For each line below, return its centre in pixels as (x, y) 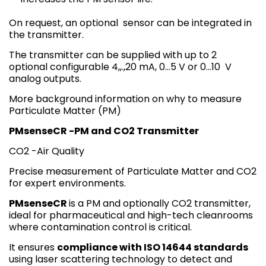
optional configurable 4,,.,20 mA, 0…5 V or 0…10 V (120, 66)
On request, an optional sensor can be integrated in (130, 23)
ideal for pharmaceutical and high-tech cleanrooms (131, 215)
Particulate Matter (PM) (65, 110)
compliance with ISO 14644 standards (153, 247)
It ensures (33, 247)
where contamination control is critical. (100, 227)
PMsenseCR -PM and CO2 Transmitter (104, 131)
